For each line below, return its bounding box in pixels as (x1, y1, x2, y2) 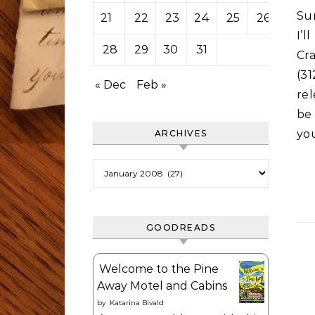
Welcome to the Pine (99, 262, 219, 276)
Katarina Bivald (110, 298, 164, 307)
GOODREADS (146, 222, 216, 233)
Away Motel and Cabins (97, 279, 227, 292)
